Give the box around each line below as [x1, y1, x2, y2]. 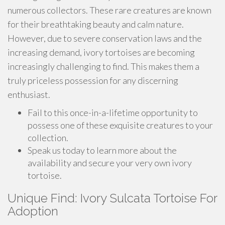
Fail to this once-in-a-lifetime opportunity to [28, 107, 198, 118]
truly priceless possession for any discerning [8, 75, 178, 86]
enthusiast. [8, 89, 50, 100]
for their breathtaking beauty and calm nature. [8, 19, 184, 30]
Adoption [8, 204, 58, 218]
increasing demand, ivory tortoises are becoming [8, 47, 195, 58]
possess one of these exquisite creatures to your [28, 120, 213, 131]
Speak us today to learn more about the [28, 145, 177, 156]
